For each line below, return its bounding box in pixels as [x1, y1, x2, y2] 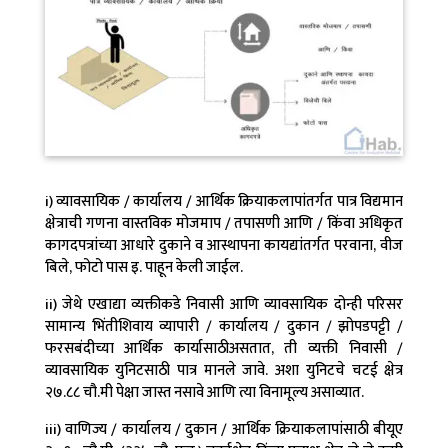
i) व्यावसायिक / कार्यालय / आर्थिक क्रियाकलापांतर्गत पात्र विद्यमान [44, 188, 404, 214]
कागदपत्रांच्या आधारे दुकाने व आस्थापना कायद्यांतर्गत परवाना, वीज [44, 232, 404, 258]
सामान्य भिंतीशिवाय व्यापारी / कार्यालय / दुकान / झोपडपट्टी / [44, 313, 404, 339]
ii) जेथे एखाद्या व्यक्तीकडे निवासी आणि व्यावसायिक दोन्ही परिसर [44, 291, 404, 317]
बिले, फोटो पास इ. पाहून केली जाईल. [44, 254, 243, 280]
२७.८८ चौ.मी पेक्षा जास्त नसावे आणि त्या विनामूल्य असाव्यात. [44, 379, 364, 405]
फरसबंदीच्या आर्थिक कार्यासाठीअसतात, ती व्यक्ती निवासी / [44, 335, 404, 361]
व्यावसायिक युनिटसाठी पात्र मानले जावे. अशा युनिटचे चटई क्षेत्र [44, 357, 404, 383]
